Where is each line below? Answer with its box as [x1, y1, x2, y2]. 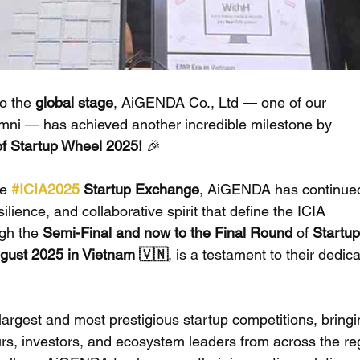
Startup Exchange [80, 180, 200, 198]
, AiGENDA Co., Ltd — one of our [113, 93, 331, 111]
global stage [35, 93, 114, 111]
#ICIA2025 [11, 180, 80, 198]
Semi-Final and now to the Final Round [43, 223, 293, 241]
